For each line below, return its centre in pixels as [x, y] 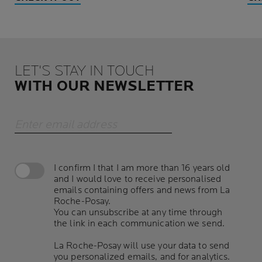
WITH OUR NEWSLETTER [104, 87]
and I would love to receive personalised [138, 180]
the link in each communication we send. [139, 224]
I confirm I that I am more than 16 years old [142, 168]
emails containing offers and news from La [142, 191]
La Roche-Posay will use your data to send [142, 246]
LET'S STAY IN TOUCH [85, 71]
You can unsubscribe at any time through [138, 213]
